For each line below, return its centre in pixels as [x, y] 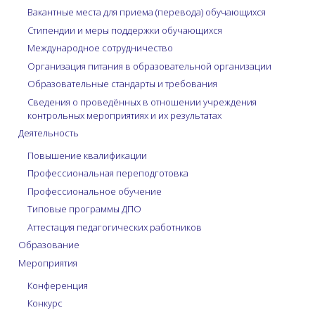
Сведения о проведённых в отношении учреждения [142, 102]
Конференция [57, 285]
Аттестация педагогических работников [114, 227]
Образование [49, 245]
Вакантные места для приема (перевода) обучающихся [146, 12]
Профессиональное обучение [94, 191]
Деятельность [48, 133]
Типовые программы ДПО [84, 209]
